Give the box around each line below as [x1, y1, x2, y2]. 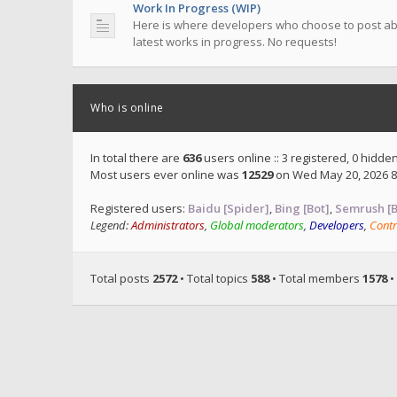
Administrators [131, 217, 205, 233]
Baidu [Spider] [188, 200, 269, 216]
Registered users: [90, 200, 188, 216]
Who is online [90, 100, 164, 115]
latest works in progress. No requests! [133, 34, 337, 50]
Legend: [90, 217, 131, 233]
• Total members [269, 270, 362, 286]
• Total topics [177, 270, 251, 286]
